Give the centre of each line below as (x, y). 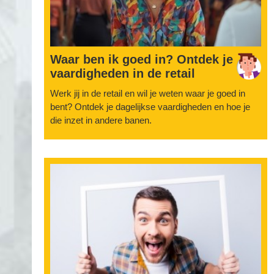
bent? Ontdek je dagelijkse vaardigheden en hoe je (150, 107)
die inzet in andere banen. (101, 120)
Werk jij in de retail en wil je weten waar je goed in (148, 93)
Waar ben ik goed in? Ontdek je (142, 59)
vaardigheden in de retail (123, 73)
